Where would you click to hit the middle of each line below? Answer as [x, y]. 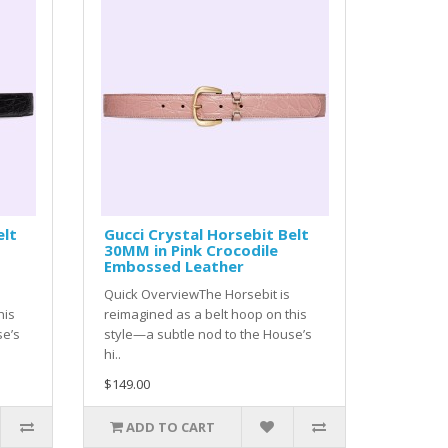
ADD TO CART [171, 427]
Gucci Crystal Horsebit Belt [207, 234]
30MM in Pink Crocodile [191, 250]
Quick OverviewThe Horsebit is [197, 294]
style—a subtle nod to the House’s [208, 334]
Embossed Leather [174, 266]
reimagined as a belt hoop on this [206, 314]
